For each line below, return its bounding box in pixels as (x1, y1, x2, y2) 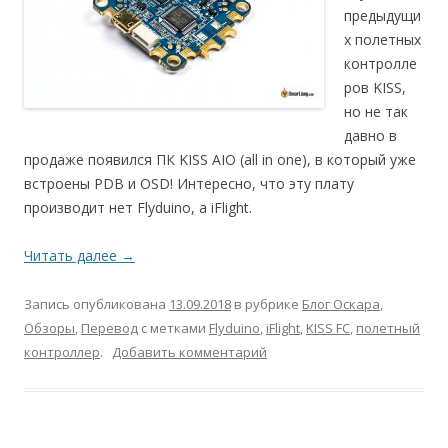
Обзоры (24, 319, 75, 337)
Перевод (81, 319, 138, 337)
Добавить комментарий (112, 343, 267, 361)
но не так (344, 102, 408, 121)
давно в (344, 126, 397, 145)
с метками (138, 319, 209, 337)
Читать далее (24, 246, 121, 265)
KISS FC (306, 319, 350, 337)
